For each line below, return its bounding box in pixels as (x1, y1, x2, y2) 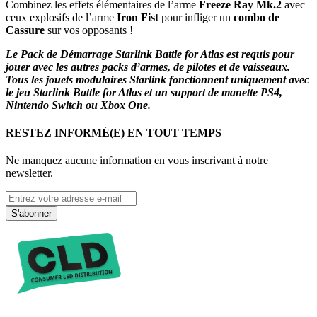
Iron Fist (117, 11, 158, 23)
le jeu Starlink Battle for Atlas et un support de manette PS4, (6, 86, 282, 98)
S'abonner (11, 208, 52, 219)
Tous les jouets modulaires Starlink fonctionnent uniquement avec (6, 73, 309, 86)
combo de (234, 11, 279, 23)
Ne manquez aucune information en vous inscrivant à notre (6, 154, 268, 167)
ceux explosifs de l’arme (6, 11, 117, 23)
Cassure (6, 23, 45, 36)
